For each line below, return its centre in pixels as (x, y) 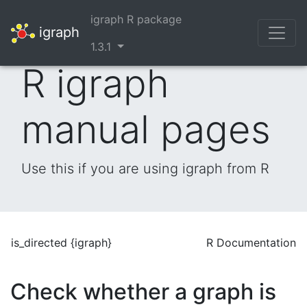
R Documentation (251, 243)
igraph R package (136, 19)
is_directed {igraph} (61, 243)
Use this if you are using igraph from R (145, 169)
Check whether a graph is (143, 292)
